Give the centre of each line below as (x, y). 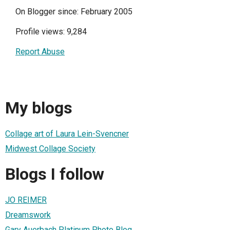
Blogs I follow (55, 174)
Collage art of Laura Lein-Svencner (67, 133)
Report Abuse (40, 51)
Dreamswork (28, 215)
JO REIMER (26, 200)
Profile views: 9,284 (51, 31)
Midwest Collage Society (50, 148)
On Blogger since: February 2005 (74, 11)
